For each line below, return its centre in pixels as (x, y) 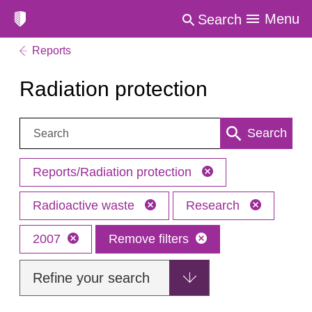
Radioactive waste (85, 205)
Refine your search (91, 278)
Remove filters (149, 239)
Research (214, 205)
